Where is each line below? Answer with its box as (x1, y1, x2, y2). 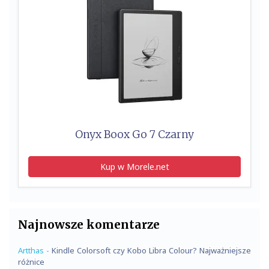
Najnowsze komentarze (18, 217, 160, 232)
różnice (18, 256, 44, 267)
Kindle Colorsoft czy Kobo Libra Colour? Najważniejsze (52, 244, 251, 256)
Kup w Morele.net (100, 160, 169, 172)
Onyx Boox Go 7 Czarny (75, 127, 194, 141)
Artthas (18, 244, 44, 256)
